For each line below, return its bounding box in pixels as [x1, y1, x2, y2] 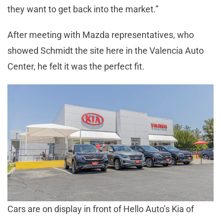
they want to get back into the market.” [7, 3, 160, 14]
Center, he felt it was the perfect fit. [7, 61, 147, 72]
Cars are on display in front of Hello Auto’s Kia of [7, 203, 194, 214]
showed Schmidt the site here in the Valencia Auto [7, 45, 204, 56]
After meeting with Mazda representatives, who [7, 29, 194, 40]
